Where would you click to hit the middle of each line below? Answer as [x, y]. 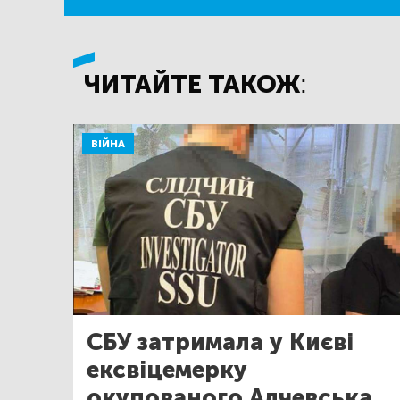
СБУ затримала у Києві [220, 342]
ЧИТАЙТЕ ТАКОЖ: [196, 85]
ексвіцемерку [167, 370]
